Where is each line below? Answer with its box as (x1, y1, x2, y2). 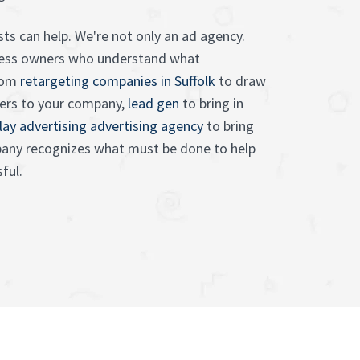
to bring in (179, 94, 243, 112)
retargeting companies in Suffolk (20, 72, 215, 90)
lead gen (128, 94, 179, 112)
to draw (215, 72, 266, 90)
